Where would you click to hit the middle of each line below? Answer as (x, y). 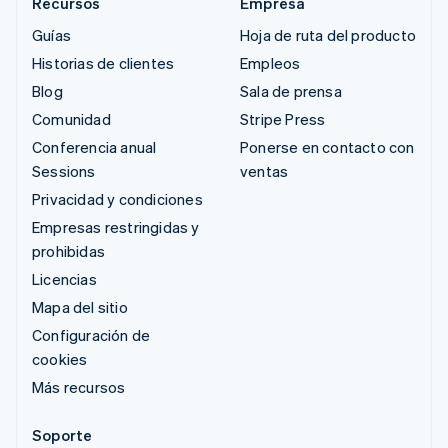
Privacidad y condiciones (117, 198)
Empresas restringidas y (116, 226)
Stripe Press (283, 118)
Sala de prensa (291, 90)
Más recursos (79, 386)
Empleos (270, 62)
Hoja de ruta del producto (328, 34)
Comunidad (71, 118)
